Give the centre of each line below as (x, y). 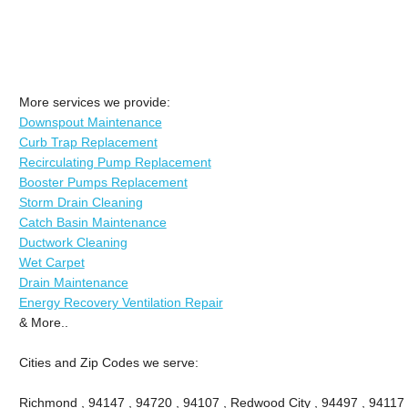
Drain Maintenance (73, 282)
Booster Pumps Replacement (103, 182)
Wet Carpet (51, 262)
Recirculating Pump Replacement (115, 162)
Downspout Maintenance (90, 122)
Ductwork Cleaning (73, 242)
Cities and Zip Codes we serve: (108, 362)
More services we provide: (94, 102)
